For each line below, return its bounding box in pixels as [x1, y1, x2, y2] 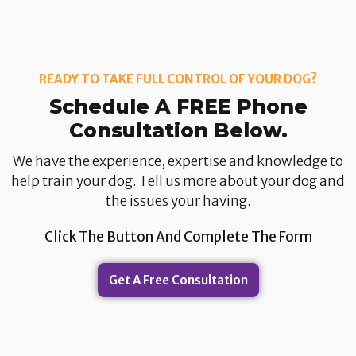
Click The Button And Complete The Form [44, 227, 312, 246]
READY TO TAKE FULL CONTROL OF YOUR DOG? [39, 72, 317, 87]
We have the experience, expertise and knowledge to [13, 152, 343, 170]
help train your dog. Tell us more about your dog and [11, 172, 345, 190]
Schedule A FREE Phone [48, 94, 308, 118]
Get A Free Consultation [108, 272, 248, 288]
